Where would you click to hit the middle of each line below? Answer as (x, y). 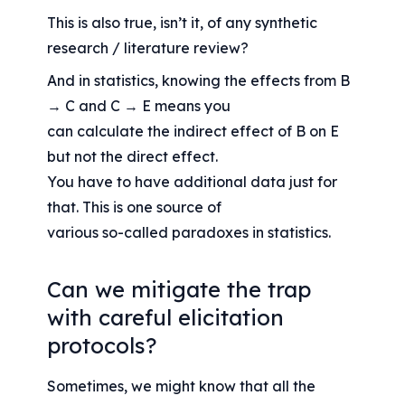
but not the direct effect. (133, 157)
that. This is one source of (135, 207)
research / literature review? (148, 48)
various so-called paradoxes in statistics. (189, 233)
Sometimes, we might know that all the (182, 386)
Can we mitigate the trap (179, 289)
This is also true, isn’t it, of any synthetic (183, 23)
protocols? (102, 345)
